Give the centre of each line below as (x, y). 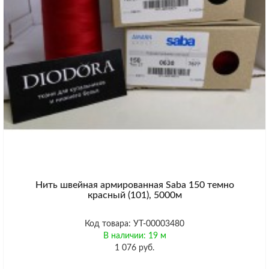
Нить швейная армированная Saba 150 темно (134, 185)
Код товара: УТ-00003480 (134, 224)
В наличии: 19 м (134, 236)
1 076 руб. (134, 248)
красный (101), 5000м (134, 195)
